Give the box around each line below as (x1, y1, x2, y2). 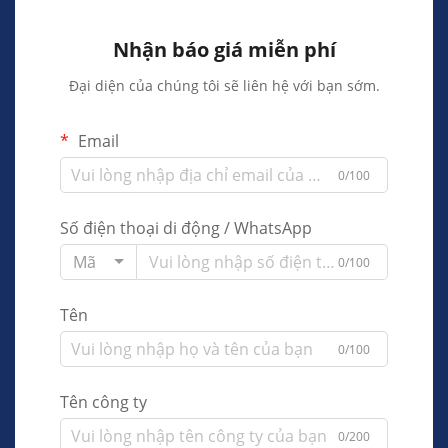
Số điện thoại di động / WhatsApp (60, 217, 312, 240)
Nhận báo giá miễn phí (112, 36, 336, 64)
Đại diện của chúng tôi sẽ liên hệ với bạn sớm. (68, 76, 380, 96)
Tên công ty (60, 391, 147, 414)
